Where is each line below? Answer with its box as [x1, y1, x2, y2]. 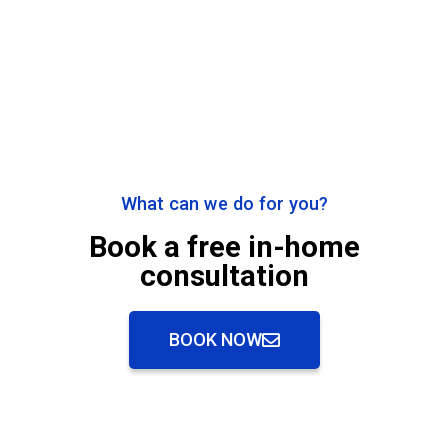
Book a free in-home [88, 229, 360, 264]
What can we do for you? [120, 192, 328, 214]
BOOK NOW [168, 328, 262, 350]
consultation [139, 258, 309, 293]
